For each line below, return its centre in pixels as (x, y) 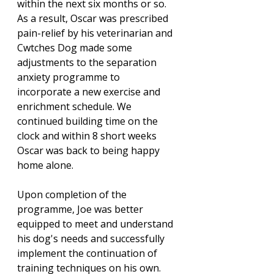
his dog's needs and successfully (92, 239)
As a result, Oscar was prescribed (94, 19)
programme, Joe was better (81, 209)
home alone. (46, 165)
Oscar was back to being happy (90, 151)
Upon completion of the (73, 195)
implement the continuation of (88, 254)
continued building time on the (89, 121)
